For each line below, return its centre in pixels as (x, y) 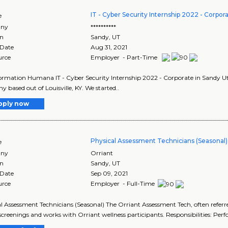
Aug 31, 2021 (109, 47)
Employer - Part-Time (125, 57)
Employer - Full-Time (124, 184)
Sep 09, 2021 (109, 174)
